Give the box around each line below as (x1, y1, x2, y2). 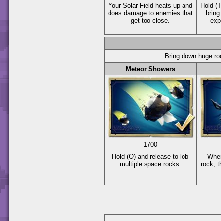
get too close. (131, 16, 170, 24)
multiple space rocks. (120, 160, 181, 168)
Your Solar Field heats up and (108, 1, 193, 9)
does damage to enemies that (108, 9, 193, 17)
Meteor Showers (126, 65, 175, 73)
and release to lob (136, 152, 189, 160)
